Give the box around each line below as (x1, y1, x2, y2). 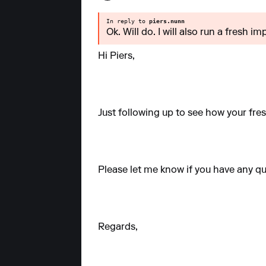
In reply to (106, 17, 149, 24)
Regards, (98, 222, 138, 232)
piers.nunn (149, 17, 185, 24)
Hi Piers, (98, 51, 135, 61)
